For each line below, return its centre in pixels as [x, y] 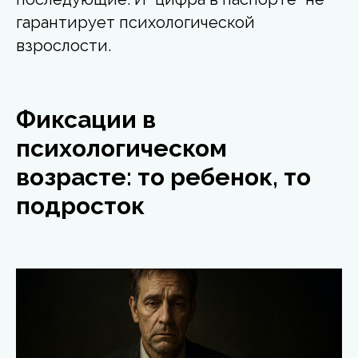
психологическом [121, 148]
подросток [80, 205]
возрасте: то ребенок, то [163, 177]
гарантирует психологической [135, 22]
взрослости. [64, 45]
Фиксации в [86, 119]
